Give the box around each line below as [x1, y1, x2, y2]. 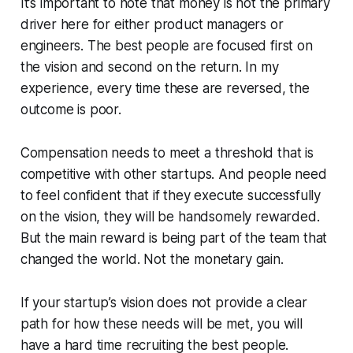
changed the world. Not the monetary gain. [20, 251, 284, 267]
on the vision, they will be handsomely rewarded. [20, 208, 320, 225]
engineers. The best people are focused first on [20, 37, 313, 54]
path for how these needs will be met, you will [20, 315, 303, 332]
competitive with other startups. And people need [20, 165, 327, 182]
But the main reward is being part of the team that [20, 229, 328, 246]
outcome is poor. [20, 101, 121, 117]
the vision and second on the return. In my [20, 58, 279, 75]
